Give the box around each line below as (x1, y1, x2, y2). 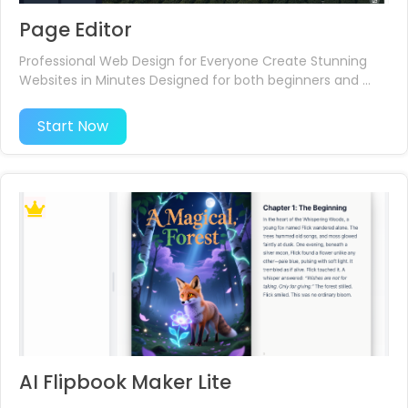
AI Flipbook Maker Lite (19, 369, 231, 395)
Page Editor (19, 16, 132, 43)
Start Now (37, 116, 108, 137)
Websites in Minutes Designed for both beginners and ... (19, 71, 371, 89)
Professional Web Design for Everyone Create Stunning (19, 52, 367, 70)
